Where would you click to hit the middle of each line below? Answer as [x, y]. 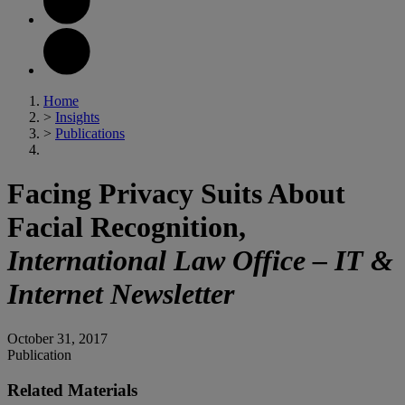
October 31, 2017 [57, 338]
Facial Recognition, [127, 227]
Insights [77, 117]
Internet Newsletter [121, 294]
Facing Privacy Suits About [176, 194]
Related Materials [72, 390]
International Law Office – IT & [200, 261]
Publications [90, 133]
